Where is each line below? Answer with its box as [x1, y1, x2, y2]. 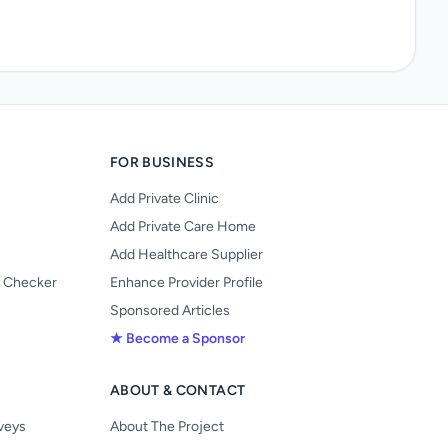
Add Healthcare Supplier [110, 246, 263, 263]
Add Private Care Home [110, 218, 256, 235]
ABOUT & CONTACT [110, 382, 246, 399]
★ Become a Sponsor [110, 330, 245, 347]
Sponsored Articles [110, 302, 230, 319]
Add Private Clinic [110, 190, 219, 207]
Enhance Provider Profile [110, 274, 263, 291]
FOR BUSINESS [110, 154, 215, 171]
